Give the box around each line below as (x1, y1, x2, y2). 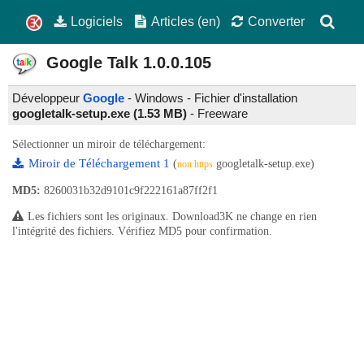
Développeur (12, 91, 83, 106)
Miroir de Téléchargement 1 (28, 157, 173, 171)
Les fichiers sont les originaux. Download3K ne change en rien (28, 210, 317, 223)
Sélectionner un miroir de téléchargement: (12, 138, 206, 151)
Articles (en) (150, 14, 220, 28)
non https (177, 158, 213, 171)
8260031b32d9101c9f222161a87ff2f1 (41, 184, 218, 197)
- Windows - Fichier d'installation (124, 91, 297, 106)
